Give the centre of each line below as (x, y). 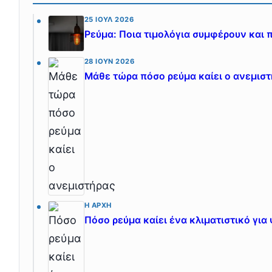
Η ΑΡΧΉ (98, 205)
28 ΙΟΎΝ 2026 (109, 61)
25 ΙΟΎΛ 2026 (109, 19)
